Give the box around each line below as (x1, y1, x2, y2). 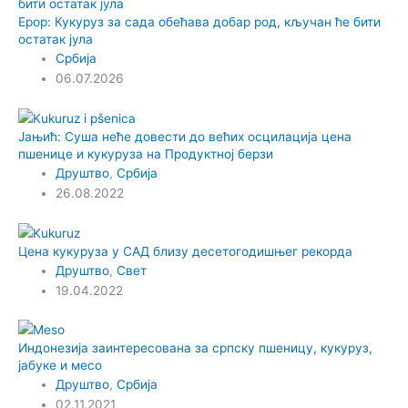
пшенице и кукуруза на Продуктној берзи (18, 146, 273, 161)
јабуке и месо (18, 358, 102, 373)
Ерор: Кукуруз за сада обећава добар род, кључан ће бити (18, 15, 381, 30)
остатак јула (18, 32, 93, 47)
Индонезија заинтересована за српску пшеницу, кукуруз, (18, 341, 372, 356)
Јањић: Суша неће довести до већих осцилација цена (18, 128, 352, 144)
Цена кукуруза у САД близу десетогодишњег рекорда (18, 243, 352, 259)
